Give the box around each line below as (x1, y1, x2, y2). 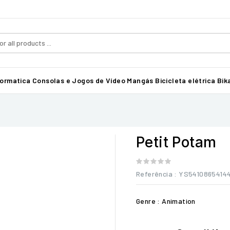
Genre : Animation (136, 197, 196, 205)
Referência (136, 169, 172, 178)
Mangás (127, 76, 154, 85)
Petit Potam (136, 133, 217, 151)
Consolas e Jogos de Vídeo (32, 76, 126, 85)
